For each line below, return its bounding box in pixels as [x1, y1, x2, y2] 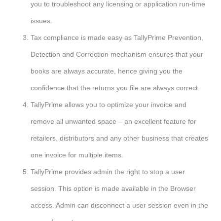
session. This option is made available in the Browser [31, 184, 196, 193]
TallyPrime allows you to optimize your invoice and [31, 101, 186, 109]
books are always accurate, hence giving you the [31, 67, 183, 75]
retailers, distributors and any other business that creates [31, 134, 208, 143]
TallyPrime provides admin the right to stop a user [31, 168, 185, 176]
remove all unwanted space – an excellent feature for [31, 117, 196, 126]
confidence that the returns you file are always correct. [31, 84, 200, 92]
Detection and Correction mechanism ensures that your [31, 50, 203, 59]
